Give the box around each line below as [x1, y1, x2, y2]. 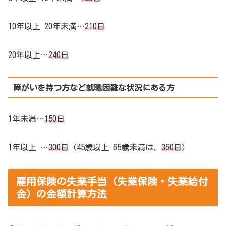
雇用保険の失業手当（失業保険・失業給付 [16, 176, 208, 186]
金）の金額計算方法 [16, 188, 107, 199]
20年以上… [8, 51, 48, 60]
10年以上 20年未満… [8, 22, 85, 31]
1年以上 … [8, 143, 48, 151]
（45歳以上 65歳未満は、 [69, 143, 161, 151]
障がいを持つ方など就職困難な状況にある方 [13, 83, 175, 92]
